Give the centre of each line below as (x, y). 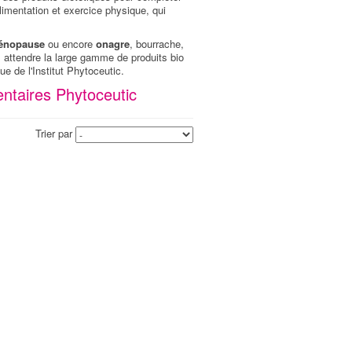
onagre (112, 44)
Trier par (54, 133)
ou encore (70, 44)
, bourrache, (156, 44)
